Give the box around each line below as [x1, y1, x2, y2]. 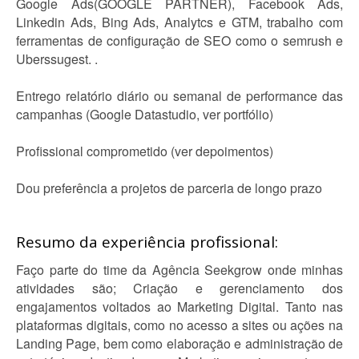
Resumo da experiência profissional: [16, 232, 278, 252]
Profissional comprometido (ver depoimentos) [16, 142, 273, 160]
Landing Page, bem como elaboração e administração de [16, 334, 343, 353]
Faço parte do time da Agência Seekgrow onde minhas [16, 260, 343, 279]
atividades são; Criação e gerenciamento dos [16, 279, 343, 297]
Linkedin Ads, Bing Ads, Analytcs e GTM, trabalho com [16, 13, 343, 31]
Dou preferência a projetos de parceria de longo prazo [16, 179, 322, 197]
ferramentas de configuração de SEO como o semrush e [16, 31, 343, 50]
